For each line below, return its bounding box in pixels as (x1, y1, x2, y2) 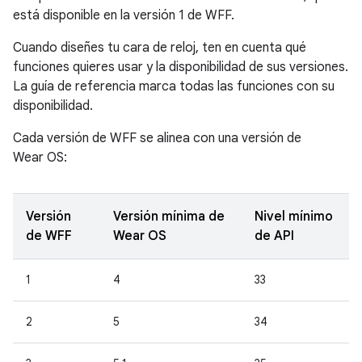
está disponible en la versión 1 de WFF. (13, 7, 234, 24)
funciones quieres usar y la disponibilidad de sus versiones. (13, 59, 348, 76)
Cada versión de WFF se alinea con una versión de (13, 130, 301, 147)
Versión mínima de (113, 208, 225, 225)
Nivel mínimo (255, 208, 333, 225)
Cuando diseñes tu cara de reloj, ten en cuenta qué (13, 40, 306, 57)
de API (255, 228, 294, 245)
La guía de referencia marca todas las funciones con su (13, 78, 335, 95)
